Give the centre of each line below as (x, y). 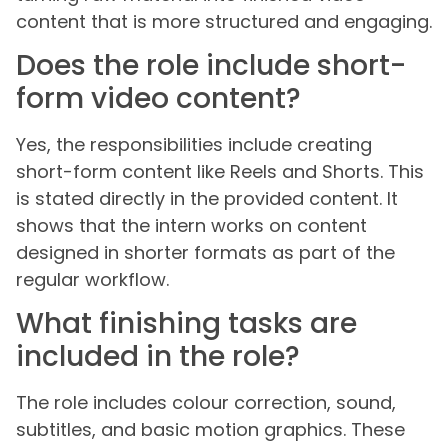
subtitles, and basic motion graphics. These (210, 430)
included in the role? (158, 357)
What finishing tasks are (186, 324)
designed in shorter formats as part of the (205, 252)
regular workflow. (92, 279)
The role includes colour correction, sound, (206, 403)
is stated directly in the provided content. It (207, 198)
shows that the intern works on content (191, 225)
